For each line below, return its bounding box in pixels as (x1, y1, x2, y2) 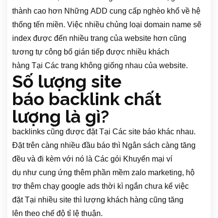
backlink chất (49, 89, 162, 109)
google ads (61, 182, 100, 191)
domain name (144, 20, 191, 29)
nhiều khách (125, 48, 169, 56)
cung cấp (109, 7, 141, 16)
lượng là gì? (12, 106, 109, 127)
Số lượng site (12, 71, 122, 92)
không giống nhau (80, 61, 143, 70)
